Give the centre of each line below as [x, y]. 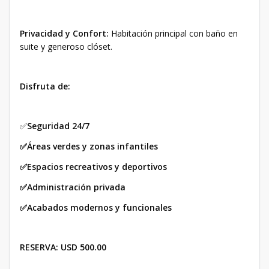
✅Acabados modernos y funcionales [96, 207]
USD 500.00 [83, 247]
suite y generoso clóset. [67, 46]
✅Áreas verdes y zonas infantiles [89, 146]
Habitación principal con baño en [173, 33]
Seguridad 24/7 [58, 125]
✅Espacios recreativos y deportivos [93, 166]
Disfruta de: [45, 86]
